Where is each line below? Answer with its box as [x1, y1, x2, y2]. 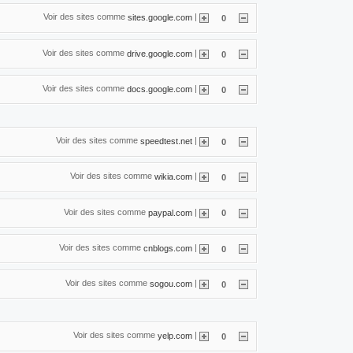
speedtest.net [140, 136, 192, 146]
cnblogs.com [143, 243, 192, 253]
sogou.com [150, 278, 192, 288]
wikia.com [154, 171, 192, 181]
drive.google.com [127, 48, 192, 58]
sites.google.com [128, 12, 192, 22]
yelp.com [158, 330, 192, 340]
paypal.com [148, 207, 192, 217]
